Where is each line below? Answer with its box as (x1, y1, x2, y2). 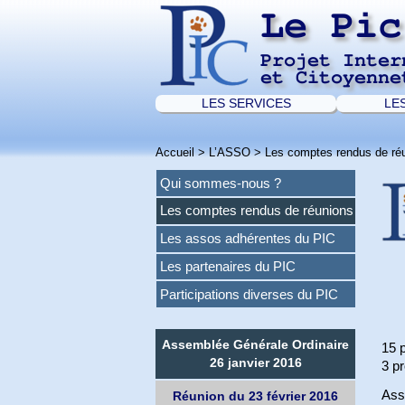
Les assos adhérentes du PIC (160, 231, 336, 247)
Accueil (155, 145, 194, 159)
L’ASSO (209, 145, 250, 159)
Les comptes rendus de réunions (160, 203, 354, 219)
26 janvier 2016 (209, 355, 302, 371)
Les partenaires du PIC (160, 259, 297, 274)
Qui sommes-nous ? (160, 175, 282, 191)
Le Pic (260, 5, 401, 45)
